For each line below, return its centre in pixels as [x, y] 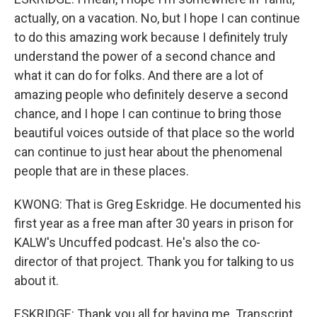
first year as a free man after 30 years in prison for [154, 223]
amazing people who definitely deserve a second [151, 94]
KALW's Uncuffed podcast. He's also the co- [137, 242]
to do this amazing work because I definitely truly [151, 37]
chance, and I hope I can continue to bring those [148, 114]
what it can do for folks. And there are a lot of [139, 75]
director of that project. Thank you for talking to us [154, 261]
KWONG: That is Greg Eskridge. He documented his [158, 204]
